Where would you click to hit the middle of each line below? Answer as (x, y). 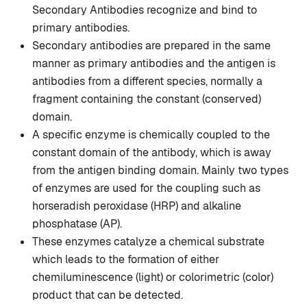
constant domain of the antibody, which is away (152, 153)
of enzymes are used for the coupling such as (146, 188)
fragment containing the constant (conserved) (147, 99)
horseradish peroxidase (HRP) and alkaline (137, 206)
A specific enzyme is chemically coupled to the (151, 135)
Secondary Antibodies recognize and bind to (145, 10)
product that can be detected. (108, 295)
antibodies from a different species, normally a (147, 82)
